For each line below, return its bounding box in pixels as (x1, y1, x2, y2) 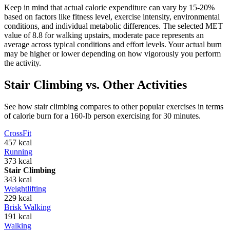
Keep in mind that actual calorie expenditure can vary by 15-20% (4, 3, 215, 12)
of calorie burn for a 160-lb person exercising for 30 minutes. (4, 111, 201, 120)
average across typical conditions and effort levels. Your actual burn (4, 40, 222, 49)
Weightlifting (4, 184, 46, 193)
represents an (160, 31, 204, 40)
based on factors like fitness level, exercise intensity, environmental (4, 12, 220, 22)
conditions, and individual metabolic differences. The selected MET (4, 22, 223, 31)
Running (4, 147, 32, 156)
